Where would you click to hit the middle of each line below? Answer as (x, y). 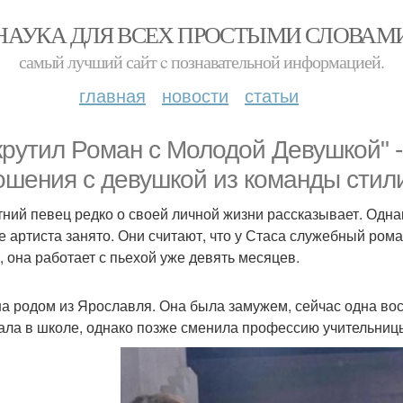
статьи (272, 95)
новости (195, 95)
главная (112, 95)
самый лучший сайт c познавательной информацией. (201, 62)
